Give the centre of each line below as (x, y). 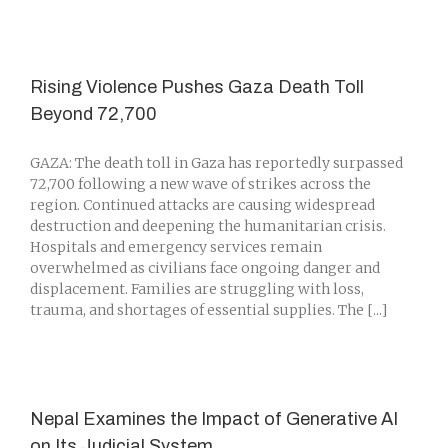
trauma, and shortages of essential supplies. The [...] (208, 310)
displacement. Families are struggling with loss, (197, 289)
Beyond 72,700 (93, 114)
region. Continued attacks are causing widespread (202, 205)
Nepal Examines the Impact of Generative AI (214, 419)
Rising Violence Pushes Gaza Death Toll (197, 87)
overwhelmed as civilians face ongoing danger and (205, 268)
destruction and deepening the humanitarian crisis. (208, 226)
